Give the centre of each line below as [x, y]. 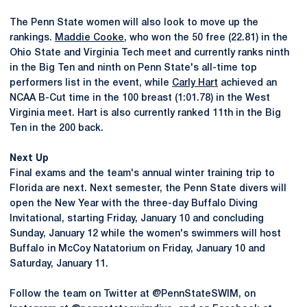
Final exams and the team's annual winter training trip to [142, 174]
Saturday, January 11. [59, 264]
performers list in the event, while [91, 83]
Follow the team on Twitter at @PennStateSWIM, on [133, 294]
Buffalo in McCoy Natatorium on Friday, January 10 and [137, 249]
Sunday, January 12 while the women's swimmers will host [145, 234]
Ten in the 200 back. [57, 128]
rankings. [32, 38]
